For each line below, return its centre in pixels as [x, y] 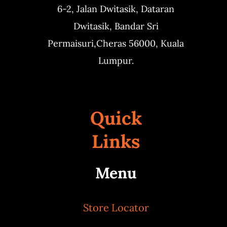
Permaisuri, [72, 44]
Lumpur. [116, 61]
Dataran [158, 9]
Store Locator [116, 208]
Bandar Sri [136, 26]
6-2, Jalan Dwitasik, [99, 9]
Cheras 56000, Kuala [140, 44]
